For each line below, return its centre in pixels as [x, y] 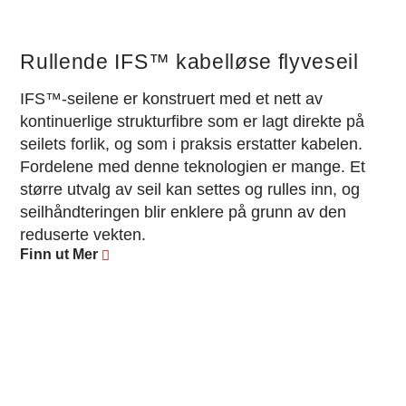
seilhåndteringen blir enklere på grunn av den [184, 213]
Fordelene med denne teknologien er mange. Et [193, 167]
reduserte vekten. [83, 235]
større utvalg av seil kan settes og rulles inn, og [190, 190]
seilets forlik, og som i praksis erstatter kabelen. [192, 145]
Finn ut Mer [59, 255]
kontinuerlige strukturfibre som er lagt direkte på [193, 122]
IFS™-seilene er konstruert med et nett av [172, 99]
